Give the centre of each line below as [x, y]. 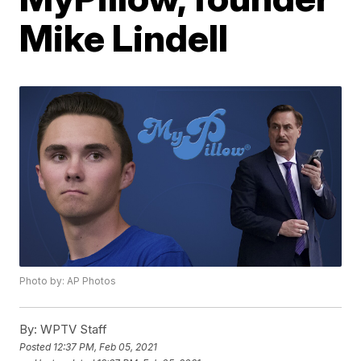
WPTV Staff [73, 330]
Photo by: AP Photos [68, 281]
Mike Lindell [124, 38]
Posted [37, 346]
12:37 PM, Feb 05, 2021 [106, 346]
